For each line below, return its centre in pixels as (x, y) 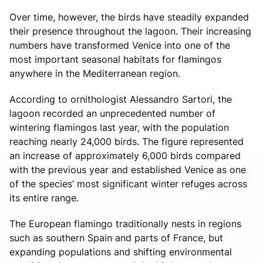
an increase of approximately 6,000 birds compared (125, 155)
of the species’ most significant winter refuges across (128, 183)
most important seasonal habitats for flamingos (115, 59)
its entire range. (44, 198)
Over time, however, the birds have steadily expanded (129, 17)
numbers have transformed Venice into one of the (120, 45)
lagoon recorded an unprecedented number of (112, 113)
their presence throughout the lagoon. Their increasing (130, 31)
